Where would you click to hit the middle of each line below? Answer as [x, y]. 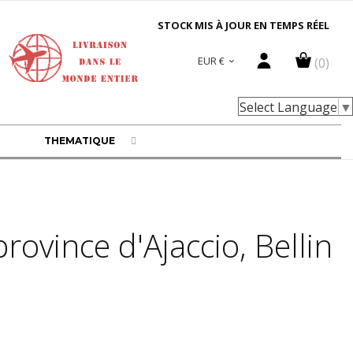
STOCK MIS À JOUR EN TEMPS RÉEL [243, 25]
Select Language [288, 107]
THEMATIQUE [79, 140]
